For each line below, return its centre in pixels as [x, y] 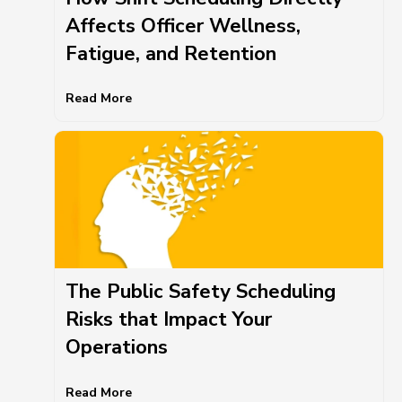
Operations [117, 348]
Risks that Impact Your [169, 320]
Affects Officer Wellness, [183, 26]
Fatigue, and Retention [171, 53]
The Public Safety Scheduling [201, 292]
